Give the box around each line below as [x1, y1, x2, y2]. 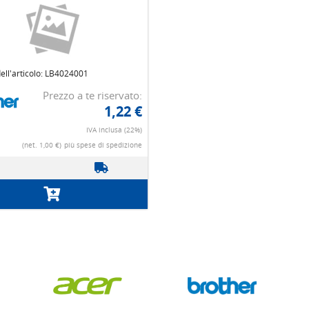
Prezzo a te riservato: [43, 88, 142, 103]
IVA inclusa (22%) [86, 125, 142, 135]
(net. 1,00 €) [22, 140, 61, 150]
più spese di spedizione [64, 140, 142, 150]
